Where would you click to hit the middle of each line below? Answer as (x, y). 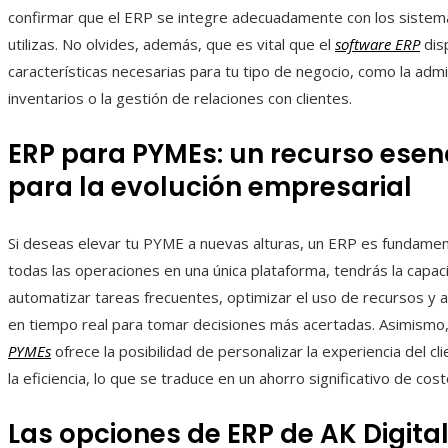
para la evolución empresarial (210, 187)
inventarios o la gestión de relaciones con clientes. (180, 98)
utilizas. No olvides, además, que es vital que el (171, 44)
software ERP (377, 44)
